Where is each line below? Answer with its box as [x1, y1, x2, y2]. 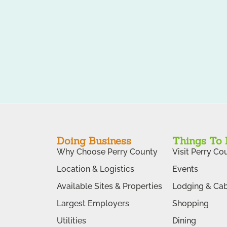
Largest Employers [57, 198, 129, 208]
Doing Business [57, 134, 131, 147]
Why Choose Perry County [57, 146, 158, 157]
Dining [172, 215, 196, 225]
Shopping [172, 198, 209, 208]
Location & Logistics [57, 164, 134, 174]
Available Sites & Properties [57, 181, 162, 191]
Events [172, 164, 198, 174]
